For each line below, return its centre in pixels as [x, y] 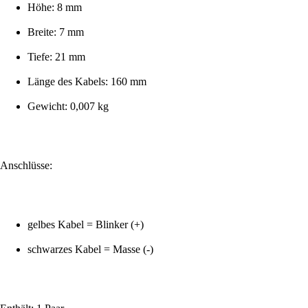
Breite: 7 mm [56, 32]
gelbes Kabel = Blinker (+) [86, 225]
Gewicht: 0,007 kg [68, 107]
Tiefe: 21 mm [56, 57]
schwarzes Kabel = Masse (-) [90, 250]
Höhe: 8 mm [55, 8]
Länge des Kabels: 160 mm [87, 82]
